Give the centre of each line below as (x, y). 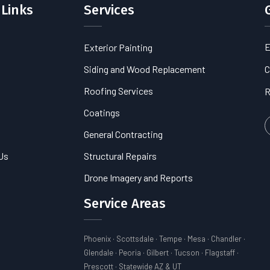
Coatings (102, 113)
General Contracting (123, 134)
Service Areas (125, 204)
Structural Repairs (120, 156)
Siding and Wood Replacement (145, 69)
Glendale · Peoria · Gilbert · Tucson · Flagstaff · (161, 253)
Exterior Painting (118, 48)
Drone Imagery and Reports (138, 178)
